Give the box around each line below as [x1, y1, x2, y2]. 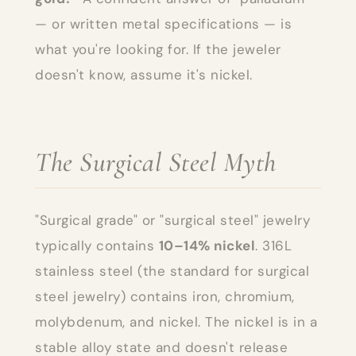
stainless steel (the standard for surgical [35, 261, 309, 280]
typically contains [35, 236, 159, 254]
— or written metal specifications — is [35, 14, 292, 33]
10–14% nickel [158, 236, 255, 254]
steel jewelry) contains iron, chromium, [35, 287, 295, 305]
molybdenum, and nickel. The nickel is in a [35, 312, 317, 331]
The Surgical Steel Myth [35, 145, 277, 179]
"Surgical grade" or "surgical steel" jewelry [35, 211, 310, 229]
